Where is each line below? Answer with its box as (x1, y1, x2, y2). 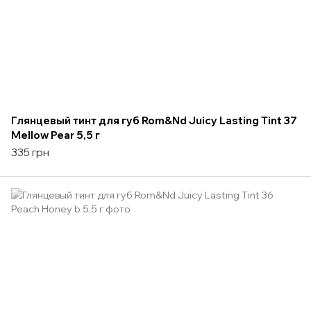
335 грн (11, 145, 49, 159)
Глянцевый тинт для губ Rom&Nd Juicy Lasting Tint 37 (11, 113, 297, 127)
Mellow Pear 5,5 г (11, 128, 100, 142)
